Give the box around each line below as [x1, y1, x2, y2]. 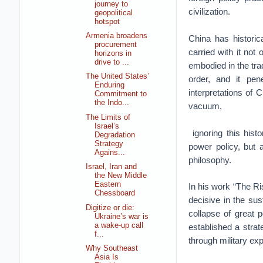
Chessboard [95, 189, 136, 198]
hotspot [95, 17, 120, 26]
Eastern [95, 180, 122, 189]
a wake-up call [95, 221, 144, 230]
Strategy [95, 139, 124, 148]
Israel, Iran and [86, 163, 137, 171]
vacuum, [188, 101, 222, 111]
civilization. [188, 6, 232, 16]
